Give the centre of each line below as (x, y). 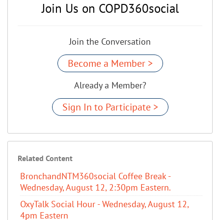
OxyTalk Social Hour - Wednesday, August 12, (104, 204)
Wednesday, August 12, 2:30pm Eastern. (96, 187)
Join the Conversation (110, 41)
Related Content (45, 158)
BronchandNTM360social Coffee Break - (95, 176)
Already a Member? (110, 85)
